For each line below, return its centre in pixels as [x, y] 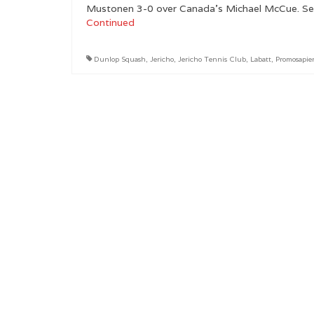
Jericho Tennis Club [212, 59]
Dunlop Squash [120, 59]
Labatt [261, 59]
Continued [110, 22]
